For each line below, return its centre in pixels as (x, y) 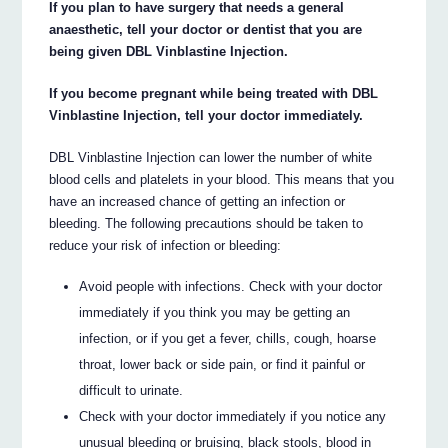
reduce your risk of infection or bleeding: (165, 246)
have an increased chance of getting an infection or (197, 202)
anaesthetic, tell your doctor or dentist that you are (206, 30)
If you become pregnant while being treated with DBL (214, 94)
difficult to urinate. (131, 390)
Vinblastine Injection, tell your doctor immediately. (206, 116)
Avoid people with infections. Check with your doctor (231, 286)
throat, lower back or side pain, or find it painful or (222, 364)
